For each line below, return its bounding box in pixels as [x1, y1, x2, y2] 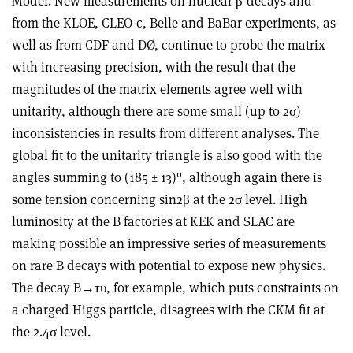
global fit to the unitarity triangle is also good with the [12, 146, 322, 164]
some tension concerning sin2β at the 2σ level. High [12, 190, 307, 208]
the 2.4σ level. [12, 322, 91, 340]
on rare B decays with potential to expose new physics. [12, 256, 325, 274]
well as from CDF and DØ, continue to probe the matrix [12, 35, 325, 54]
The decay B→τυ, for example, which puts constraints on [12, 278, 339, 296]
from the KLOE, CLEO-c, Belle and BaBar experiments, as [12, 13, 336, 32]
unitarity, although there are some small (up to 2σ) [12, 102, 301, 120]
